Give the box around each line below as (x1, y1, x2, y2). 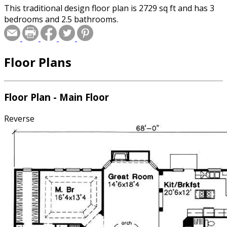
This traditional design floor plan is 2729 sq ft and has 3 (4, 2, 214, 14)
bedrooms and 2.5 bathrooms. (4, 13, 118, 25)
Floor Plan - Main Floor (4, 91, 109, 104)
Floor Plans (4, 53, 71, 70)
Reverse (4, 113, 34, 125)
